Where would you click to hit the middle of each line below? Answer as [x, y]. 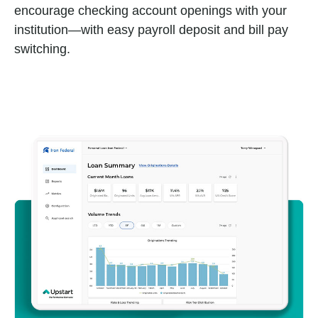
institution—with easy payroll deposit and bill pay [151, 30]
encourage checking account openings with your [150, 11]
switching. [42, 49]
